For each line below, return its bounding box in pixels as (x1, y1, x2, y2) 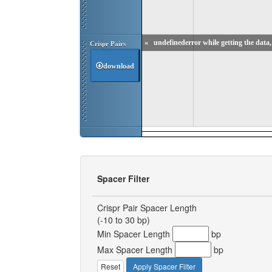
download (103, 61, 134, 70)
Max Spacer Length (97, 243, 175, 256)
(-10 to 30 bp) (97, 214, 150, 226)
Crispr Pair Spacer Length (97, 202, 197, 214)
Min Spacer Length (97, 228, 172, 240)
